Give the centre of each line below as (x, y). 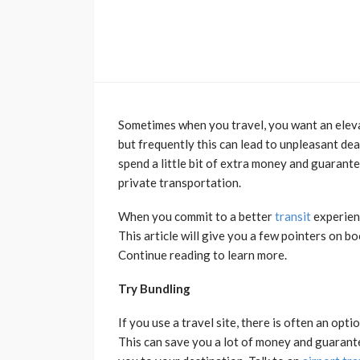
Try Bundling (154, 289)
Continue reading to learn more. (202, 255)
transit (293, 217)
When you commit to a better (196, 217)
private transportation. (180, 183)
